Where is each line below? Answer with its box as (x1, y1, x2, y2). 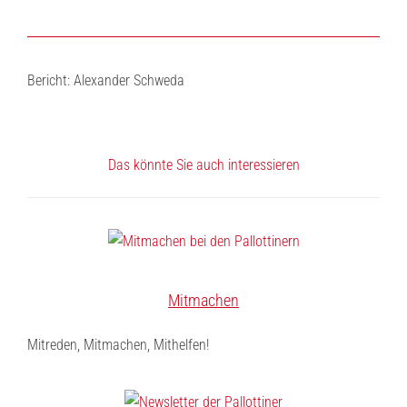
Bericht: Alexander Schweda (27, 72, 184, 89)
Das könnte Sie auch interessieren (107, 156, 300, 174)
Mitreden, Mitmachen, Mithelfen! (27, 336, 209, 353)
